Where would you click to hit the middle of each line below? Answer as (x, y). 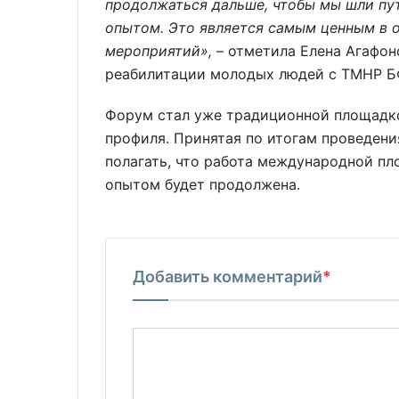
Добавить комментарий (228, 277)
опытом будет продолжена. (203, 185)
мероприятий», (159, 50)
